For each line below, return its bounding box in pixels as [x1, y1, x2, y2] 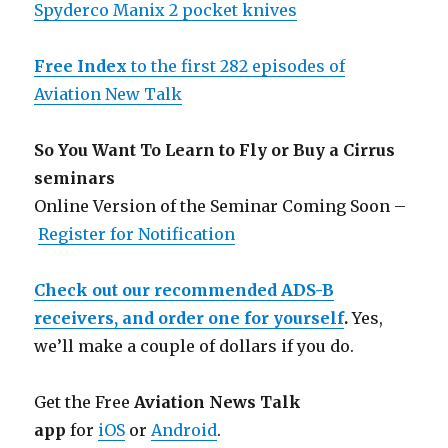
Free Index [34, 55, 128, 76]
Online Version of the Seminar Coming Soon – [34, 195, 407, 216]
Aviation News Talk [134, 391, 302, 412]
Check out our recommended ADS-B [34, 279, 335, 300]
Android [151, 419, 218, 440]
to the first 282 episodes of [127, 55, 346, 76]
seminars [34, 167, 116, 188]
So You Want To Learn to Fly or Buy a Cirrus [34, 139, 396, 160]
